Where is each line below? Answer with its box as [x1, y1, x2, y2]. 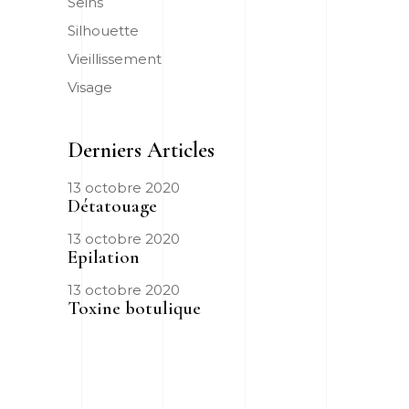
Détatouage [68, 194, 157, 217]
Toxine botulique [68, 296, 201, 320]
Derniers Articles [68, 136, 215, 163]
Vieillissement [68, 49, 162, 68]
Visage [68, 78, 112, 96]
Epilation [68, 245, 140, 268]
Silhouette [68, 21, 139, 39]
